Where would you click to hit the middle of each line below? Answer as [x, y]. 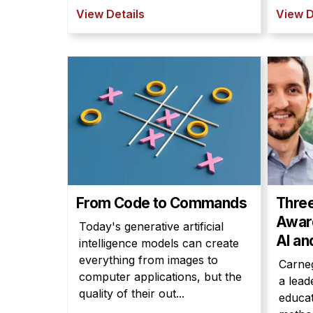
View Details [110, 14]
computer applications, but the [160, 277]
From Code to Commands [161, 203]
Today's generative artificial [151, 226]
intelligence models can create [159, 243]
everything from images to [148, 260]
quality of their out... [132, 293]
